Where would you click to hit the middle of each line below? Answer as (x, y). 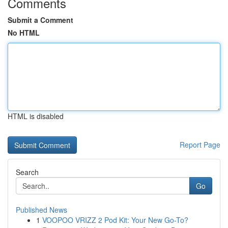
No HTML (24, 33)
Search (27, 172)
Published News (41, 210)
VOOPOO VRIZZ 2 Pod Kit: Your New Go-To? (115, 220)
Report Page (200, 145)
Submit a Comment (40, 20)
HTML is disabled (36, 116)
